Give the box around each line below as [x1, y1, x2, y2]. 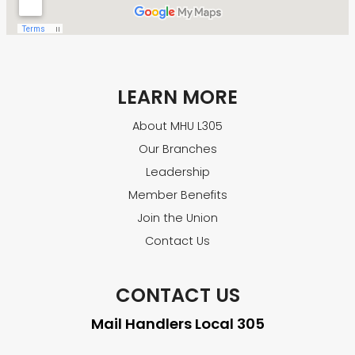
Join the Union [137, 210, 218, 227]
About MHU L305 [132, 118, 223, 135]
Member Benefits [128, 187, 227, 204]
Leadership [145, 164, 210, 181]
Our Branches [138, 141, 217, 158]
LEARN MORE [117, 84, 238, 111]
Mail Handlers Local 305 [90, 314, 265, 334]
